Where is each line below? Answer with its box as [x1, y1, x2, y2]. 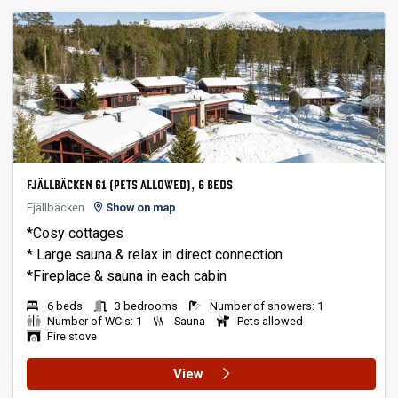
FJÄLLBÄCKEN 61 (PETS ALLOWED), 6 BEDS [27, 179, 233, 193]
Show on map [103, 201, 176, 214]
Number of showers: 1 [210, 298, 323, 313]
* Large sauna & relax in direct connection [27, 246, 283, 263]
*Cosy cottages [27, 225, 123, 242]
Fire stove [47, 329, 97, 343]
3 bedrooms [115, 298, 178, 313]
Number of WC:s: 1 [47, 314, 142, 328]
